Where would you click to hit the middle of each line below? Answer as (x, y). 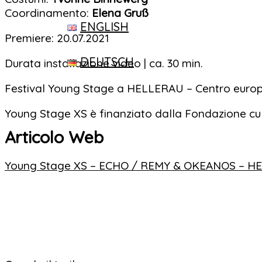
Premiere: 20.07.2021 (57, 38)
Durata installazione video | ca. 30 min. (104, 63)
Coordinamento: (48, 13)
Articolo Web (54, 137)
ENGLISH (104, 27)
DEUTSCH (107, 62)
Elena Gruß (120, 13)
